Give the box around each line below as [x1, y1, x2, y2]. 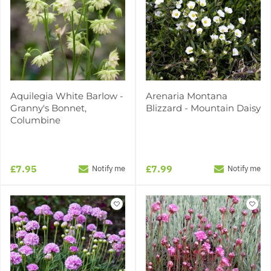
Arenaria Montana [146, 90, 227, 102]
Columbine [10, 114, 60, 126]
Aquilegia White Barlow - [10, 90, 123, 102]
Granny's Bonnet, [10, 102, 87, 114]
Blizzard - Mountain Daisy [146, 102, 261, 114]
